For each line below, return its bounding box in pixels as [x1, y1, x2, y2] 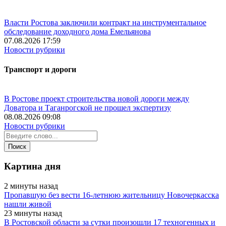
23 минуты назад [4, 209, 62, 218]
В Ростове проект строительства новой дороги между [4, 94, 189, 103]
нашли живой [4, 200, 51, 209]
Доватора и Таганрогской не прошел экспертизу [4, 103, 171, 112]
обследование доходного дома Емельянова [4, 27, 151, 36]
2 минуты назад [4, 182, 58, 191]
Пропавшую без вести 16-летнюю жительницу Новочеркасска [4, 191, 219, 200]
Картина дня [4, 161, 61, 172]
